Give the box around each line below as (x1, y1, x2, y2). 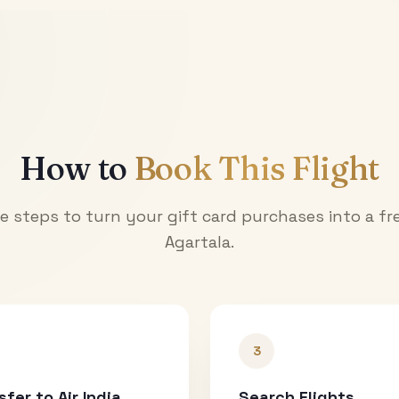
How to (19, 148, 134, 188)
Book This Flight (134, 148, 380, 188)
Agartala (165, 231, 231, 252)
